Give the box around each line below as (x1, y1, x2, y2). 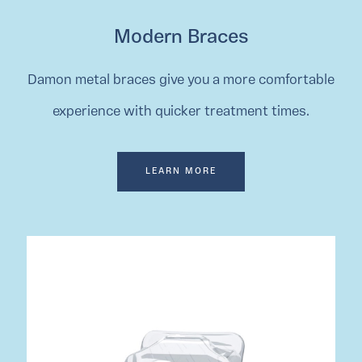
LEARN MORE (145, 167, 217, 177)
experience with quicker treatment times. (53, 105, 309, 120)
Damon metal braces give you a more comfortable (27, 74, 335, 88)
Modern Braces (113, 28, 249, 48)
